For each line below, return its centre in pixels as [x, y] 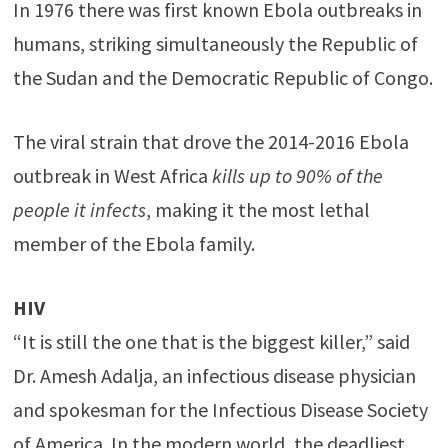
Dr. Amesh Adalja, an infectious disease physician [214, 375]
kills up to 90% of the [297, 175]
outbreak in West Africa [112, 175]
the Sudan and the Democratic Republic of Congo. [222, 77]
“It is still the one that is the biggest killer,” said [211, 341]
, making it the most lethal [257, 209]
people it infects [79, 209]
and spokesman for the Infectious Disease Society [220, 409]
